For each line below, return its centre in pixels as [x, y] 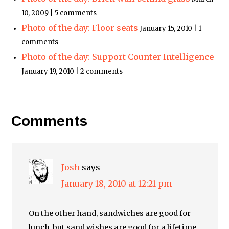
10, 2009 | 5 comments [59, 13]
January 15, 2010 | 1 [171, 29]
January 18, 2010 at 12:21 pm [117, 184]
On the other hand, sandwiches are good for [110, 213]
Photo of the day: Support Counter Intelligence [118, 57]
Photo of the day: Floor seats [80, 28]
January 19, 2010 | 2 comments [72, 72]
